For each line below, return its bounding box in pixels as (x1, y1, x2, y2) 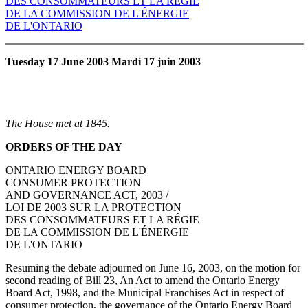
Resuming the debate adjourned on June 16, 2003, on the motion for (5, 261, 300, 274)
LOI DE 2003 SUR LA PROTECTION (5, 201, 181, 213)
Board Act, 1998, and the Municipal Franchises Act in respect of (5, 286, 284, 298)
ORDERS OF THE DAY (5, 140, 122, 153)
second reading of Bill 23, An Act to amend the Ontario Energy (5, 274, 280, 286)
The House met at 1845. (5, 117, 110, 129)
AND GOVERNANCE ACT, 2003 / (5, 188, 168, 201)
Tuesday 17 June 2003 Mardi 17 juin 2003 (5, 55, 201, 67)
